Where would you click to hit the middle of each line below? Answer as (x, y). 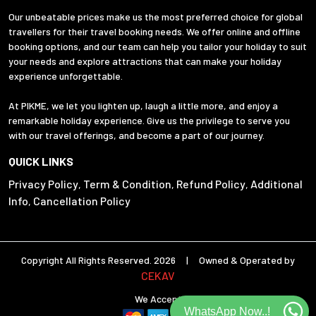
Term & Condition (127, 184)
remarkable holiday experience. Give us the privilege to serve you (149, 121)
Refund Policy (211, 184)
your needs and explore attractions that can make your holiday (145, 61)
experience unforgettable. (66, 76)
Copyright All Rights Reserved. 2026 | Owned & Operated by (158, 260)
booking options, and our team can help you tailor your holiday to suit (158, 47)
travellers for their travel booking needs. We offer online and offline (154, 32)
